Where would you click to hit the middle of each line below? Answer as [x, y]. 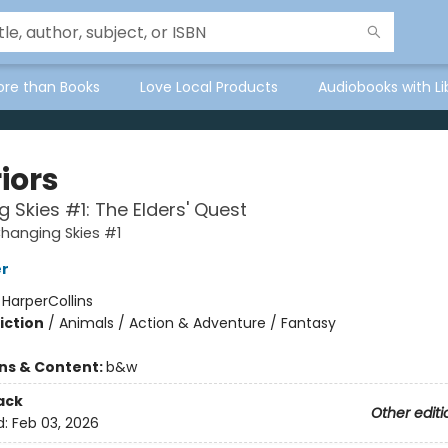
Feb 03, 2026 [55, 423]
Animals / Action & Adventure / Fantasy [197, 323]
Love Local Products [209, 87]
